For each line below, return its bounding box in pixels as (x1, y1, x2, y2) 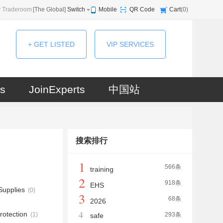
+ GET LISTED (28, 40, 75, 48)
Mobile (99, 6, 117, 13)
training (90, 165, 113, 173)
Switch (67, 6, 85, 13)
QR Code (129, 6, 155, 13)
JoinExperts (29, 84, 85, 95)
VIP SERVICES (107, 40, 154, 48)
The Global (34, 6, 64, 13)
